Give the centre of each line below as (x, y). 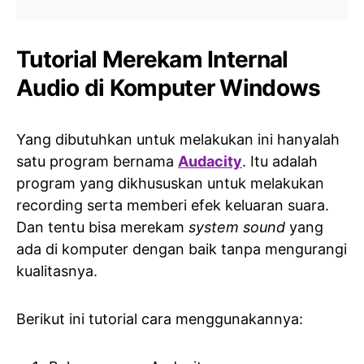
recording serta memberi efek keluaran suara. (173, 205)
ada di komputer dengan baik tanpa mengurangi (182, 249)
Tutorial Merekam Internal (152, 59)
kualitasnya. (57, 271)
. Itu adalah (280, 161)
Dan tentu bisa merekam (102, 227)
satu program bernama (97, 161)
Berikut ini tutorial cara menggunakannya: (160, 319)
